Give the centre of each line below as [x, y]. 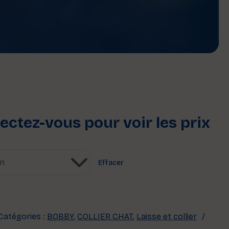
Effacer [111, 163]
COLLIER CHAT [105, 216]
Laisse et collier [167, 216]
